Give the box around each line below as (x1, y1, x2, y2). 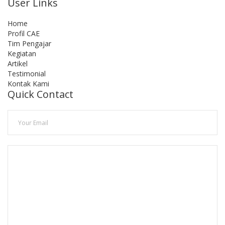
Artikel (8, 59, 28, 69)
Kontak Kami (8, 79, 49, 89)
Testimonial (8, 69, 46, 79)
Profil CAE (8, 29, 40, 39)
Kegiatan (8, 49, 36, 59)
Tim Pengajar (8, 39, 51, 49)
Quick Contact (8, 87, 73, 101)
